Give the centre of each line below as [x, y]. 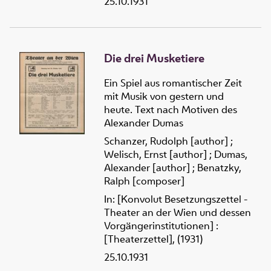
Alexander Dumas [144, 122]
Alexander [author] [147, 167]
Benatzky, [219, 167]
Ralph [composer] [144, 181]
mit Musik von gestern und [164, 96]
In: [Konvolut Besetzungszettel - [176, 199]
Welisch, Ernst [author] [155, 154]
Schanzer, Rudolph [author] [166, 141]
